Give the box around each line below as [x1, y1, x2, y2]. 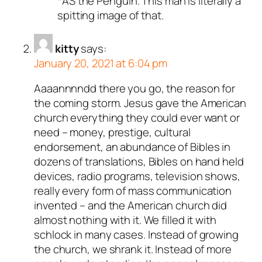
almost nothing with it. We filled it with [34, 212, 216, 228]
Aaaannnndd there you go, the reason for [34, 81, 236, 96]
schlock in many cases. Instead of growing [34, 227, 239, 243]
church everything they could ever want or [34, 110, 240, 126]
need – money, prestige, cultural [34, 125, 191, 140]
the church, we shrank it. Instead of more [34, 242, 232, 257]
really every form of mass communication [34, 183, 232, 199]
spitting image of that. [57, 8, 164, 23]
